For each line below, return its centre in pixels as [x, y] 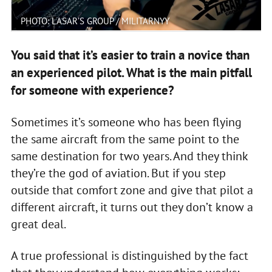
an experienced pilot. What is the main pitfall [131, 72]
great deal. [38, 224]
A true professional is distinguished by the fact [129, 255]
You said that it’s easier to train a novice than [130, 55]
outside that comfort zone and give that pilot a [132, 190]
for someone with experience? [92, 90]
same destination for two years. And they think [129, 156]
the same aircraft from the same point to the [125, 139]
